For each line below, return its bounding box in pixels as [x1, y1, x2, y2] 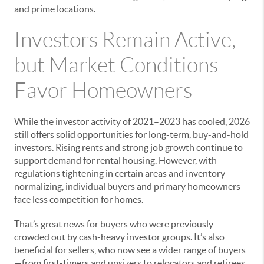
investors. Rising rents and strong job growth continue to [14, 141, 243, 153]
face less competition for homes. [14, 193, 143, 204]
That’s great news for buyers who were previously [14, 218, 213, 229]
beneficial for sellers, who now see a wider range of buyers [14, 244, 246, 255]
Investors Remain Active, [14, 28, 236, 51]
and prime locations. [14, 3, 95, 14]
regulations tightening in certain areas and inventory [14, 167, 225, 179]
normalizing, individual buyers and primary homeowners [14, 180, 240, 192]
